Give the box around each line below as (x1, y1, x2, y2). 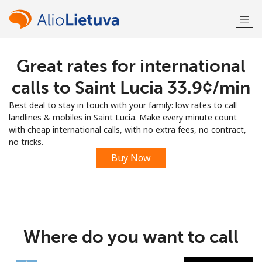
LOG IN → (161, 92, 201, 104)
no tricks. (9, 136, 43, 147)
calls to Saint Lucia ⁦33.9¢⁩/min (12, 77, 250, 98)
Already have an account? (61, 92, 161, 104)
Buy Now (111, 151, 151, 164)
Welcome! (98, 56, 164, 73)
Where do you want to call (23, 226, 239, 247)
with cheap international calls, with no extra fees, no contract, (9, 124, 246, 135)
